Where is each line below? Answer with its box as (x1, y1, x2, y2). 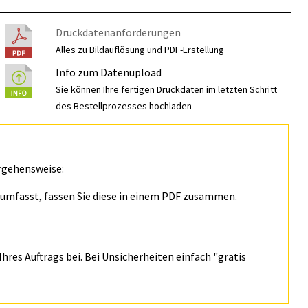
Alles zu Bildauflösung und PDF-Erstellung (56, 43, 225, 56)
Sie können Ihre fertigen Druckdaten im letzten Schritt (56, 83, 278, 96)
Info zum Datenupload (56, 65, 162, 79)
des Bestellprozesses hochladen (56, 100, 192, 112)
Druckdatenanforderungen (56, 25, 181, 39)
